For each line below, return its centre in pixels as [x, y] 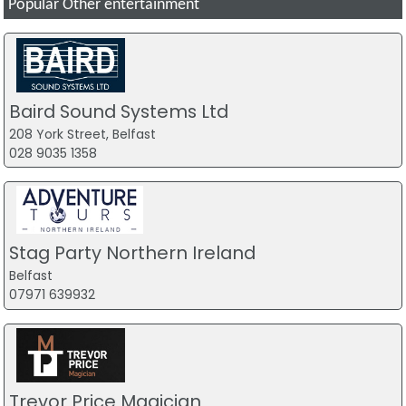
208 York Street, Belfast [82, 134]
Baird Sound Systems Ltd [118, 111]
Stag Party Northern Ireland [132, 253]
